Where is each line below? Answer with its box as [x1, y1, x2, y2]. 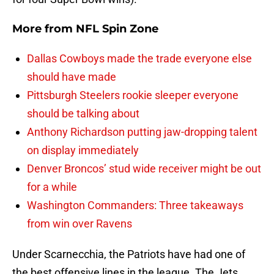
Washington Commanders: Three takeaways [27, 199, 243, 212]
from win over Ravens [27, 217, 132, 231]
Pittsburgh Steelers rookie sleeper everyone [27, 89, 239, 102]
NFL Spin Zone [76, 22, 158, 36]
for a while [27, 180, 77, 194]
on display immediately [27, 144, 139, 157]
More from [12, 22, 76, 36]
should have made [27, 70, 116, 84]
